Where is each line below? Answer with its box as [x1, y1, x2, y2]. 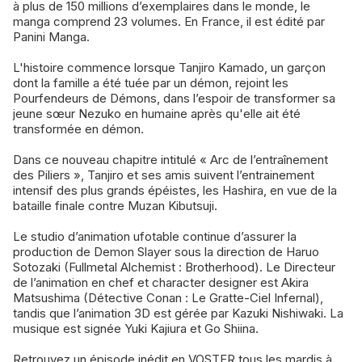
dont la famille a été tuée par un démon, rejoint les [13, 74, 288, 90]
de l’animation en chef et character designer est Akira [13, 274, 309, 290]
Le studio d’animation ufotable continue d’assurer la [13, 228, 297, 244]
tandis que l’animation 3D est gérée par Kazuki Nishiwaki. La [13, 305, 343, 321]
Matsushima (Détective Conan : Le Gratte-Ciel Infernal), [13, 289, 323, 305]
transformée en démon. [13, 120, 144, 137]
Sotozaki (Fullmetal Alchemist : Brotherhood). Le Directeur [13, 259, 335, 275]
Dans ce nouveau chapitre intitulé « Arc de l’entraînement [13, 151, 328, 167]
